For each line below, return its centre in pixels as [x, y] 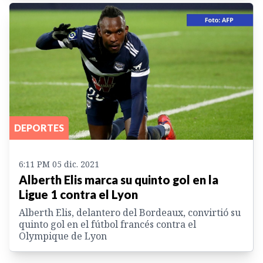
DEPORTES [39, 128]
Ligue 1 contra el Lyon [78, 195]
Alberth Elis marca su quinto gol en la [119, 180]
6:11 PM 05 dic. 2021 [59, 164]
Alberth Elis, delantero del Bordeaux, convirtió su [130, 213]
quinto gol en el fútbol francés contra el [107, 225]
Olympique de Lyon [63, 236]
